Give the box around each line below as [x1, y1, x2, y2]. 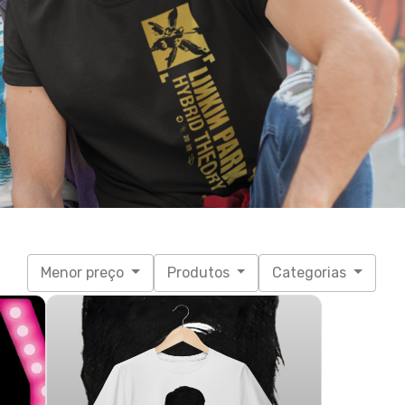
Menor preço [40, 264, 127, 281]
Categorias [272, 264, 351, 281]
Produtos [166, 264, 233, 281]
